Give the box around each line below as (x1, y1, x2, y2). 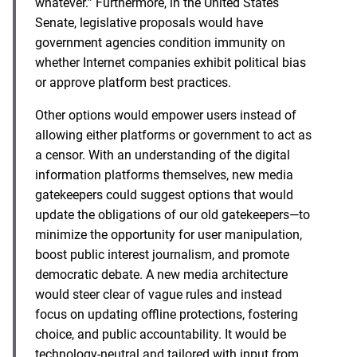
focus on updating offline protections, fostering (35, 306, 298, 322)
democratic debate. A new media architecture (35, 266, 288, 282)
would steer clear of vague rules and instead (35, 286, 282, 302)
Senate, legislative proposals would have (35, 14, 263, 30)
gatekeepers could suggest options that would (35, 186, 293, 202)
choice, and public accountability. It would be (35, 326, 286, 342)
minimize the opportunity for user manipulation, (35, 226, 302, 242)
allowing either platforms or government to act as (35, 127, 312, 143)
